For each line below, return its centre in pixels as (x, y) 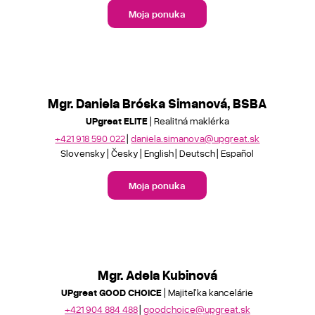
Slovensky (83, 153)
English (159, 153)
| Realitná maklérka (188, 121)
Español (238, 153)
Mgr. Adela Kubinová (157, 274)
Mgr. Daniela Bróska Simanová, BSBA (157, 103)
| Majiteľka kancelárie (208, 292)
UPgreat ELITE (116, 121)
